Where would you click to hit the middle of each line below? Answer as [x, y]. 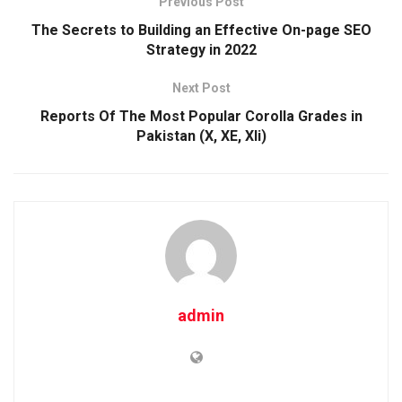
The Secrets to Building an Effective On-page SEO [201, 30]
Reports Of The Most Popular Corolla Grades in [201, 116]
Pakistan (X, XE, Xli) [201, 135]
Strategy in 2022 [201, 49]
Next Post [201, 87]
